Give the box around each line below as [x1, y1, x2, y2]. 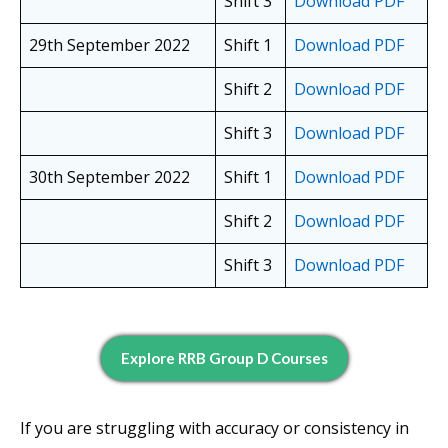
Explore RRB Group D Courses [120, 349, 328, 368]
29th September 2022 [29, 34, 190, 57]
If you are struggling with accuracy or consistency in [20, 417, 409, 440]
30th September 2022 [29, 166, 190, 189]
